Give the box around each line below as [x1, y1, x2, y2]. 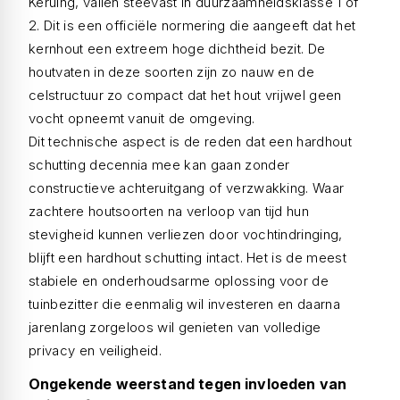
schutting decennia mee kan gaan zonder [29, 156, 290, 173]
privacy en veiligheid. [29, 342, 162, 359]
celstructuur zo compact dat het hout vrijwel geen [29, 87, 342, 104]
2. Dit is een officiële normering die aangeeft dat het [29, 17, 356, 34]
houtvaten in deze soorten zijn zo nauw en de [29, 63, 315, 80]
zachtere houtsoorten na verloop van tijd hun [29, 203, 310, 220]
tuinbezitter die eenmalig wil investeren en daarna [29, 296, 341, 312]
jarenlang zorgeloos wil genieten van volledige [29, 319, 321, 336]
